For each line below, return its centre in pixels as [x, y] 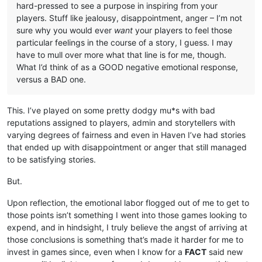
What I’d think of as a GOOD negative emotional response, [127, 67]
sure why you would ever [65, 30]
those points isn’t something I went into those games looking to [127, 215]
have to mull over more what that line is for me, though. [121, 54]
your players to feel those [182, 30]
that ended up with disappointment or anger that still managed [127, 147]
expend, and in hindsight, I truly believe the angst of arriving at [127, 227]
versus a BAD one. [51, 79]
